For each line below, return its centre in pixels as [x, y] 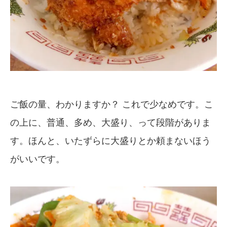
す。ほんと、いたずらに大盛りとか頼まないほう [110, 141]
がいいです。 [37, 159]
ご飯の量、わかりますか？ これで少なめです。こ [112, 104]
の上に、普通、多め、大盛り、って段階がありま [110, 122]
